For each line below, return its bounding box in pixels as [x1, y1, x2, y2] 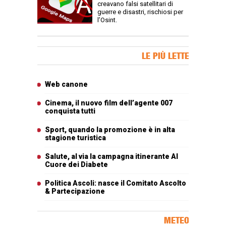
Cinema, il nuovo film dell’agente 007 [45, 99, 173, 107]
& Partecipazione [45, 187, 105, 196]
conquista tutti [45, 107, 95, 116]
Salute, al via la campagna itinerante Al [45, 152, 178, 161]
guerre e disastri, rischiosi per [97, 8, 183, 16]
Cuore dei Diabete [45, 160, 108, 169]
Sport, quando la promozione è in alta [45, 126, 175, 134]
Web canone [45, 80, 88, 89]
